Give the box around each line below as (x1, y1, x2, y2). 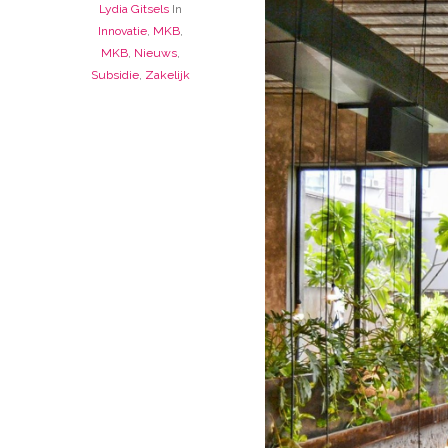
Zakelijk (144, 68, 190, 83)
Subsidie (90, 68, 139, 83)
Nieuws (133, 46, 177, 61)
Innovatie (97, 24, 147, 39)
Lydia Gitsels (98, 2, 169, 17)
